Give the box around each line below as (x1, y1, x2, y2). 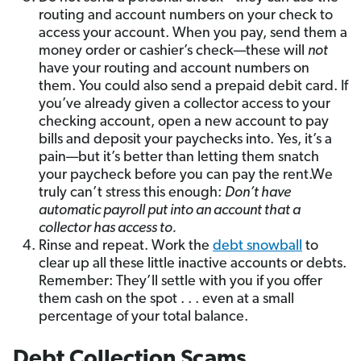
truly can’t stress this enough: (39, 185, 225, 201)
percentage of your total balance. (39, 309, 251, 325)
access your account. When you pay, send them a (39, 25, 347, 41)
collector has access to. (39, 220, 176, 236)
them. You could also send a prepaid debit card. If (39, 78, 348, 94)
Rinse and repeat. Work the (39, 238, 213, 254)
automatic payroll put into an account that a (39, 202, 301, 218)
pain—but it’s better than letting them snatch (39, 149, 319, 165)
